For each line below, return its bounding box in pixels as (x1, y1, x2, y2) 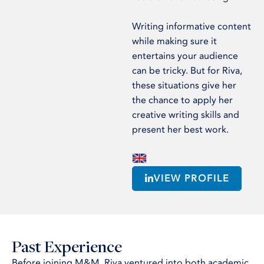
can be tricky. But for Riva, (132, 64, 242, 77)
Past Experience (12, 235, 122, 258)
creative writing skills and (132, 108, 239, 121)
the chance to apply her (132, 94, 233, 107)
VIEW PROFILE (154, 172, 229, 186)
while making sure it (132, 35, 217, 48)
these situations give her (132, 79, 236, 92)
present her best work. (132, 123, 231, 136)
